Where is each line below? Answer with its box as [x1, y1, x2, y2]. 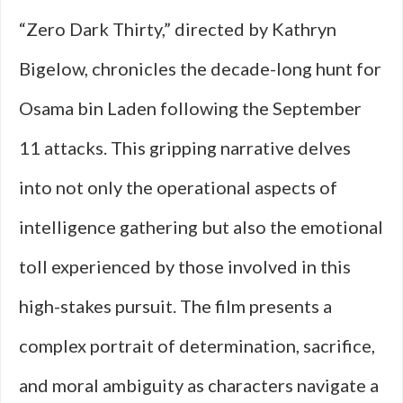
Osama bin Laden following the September [19, 97, 362, 119]
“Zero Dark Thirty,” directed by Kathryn [19, 18, 336, 40]
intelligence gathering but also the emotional [19, 216, 383, 237]
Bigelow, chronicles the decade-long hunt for [19, 58, 381, 79]
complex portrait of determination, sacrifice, [19, 335, 375, 356]
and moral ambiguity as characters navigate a [19, 374, 379, 396]
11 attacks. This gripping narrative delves [19, 137, 351, 158]
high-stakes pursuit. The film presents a [19, 295, 332, 317]
